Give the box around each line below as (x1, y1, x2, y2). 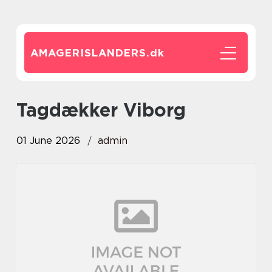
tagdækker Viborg (26, 99, 186, 121)
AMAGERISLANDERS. (30, 47, 150, 59)
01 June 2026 (16, 135, 80, 146)
